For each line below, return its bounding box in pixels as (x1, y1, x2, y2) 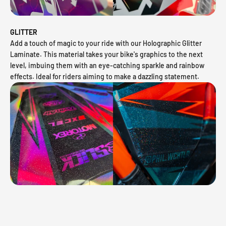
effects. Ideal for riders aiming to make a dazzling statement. (10, 72, 199, 81)
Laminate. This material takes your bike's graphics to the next (10, 50, 203, 59)
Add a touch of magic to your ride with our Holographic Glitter (10, 39, 202, 48)
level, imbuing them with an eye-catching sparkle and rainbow (10, 61, 204, 70)
